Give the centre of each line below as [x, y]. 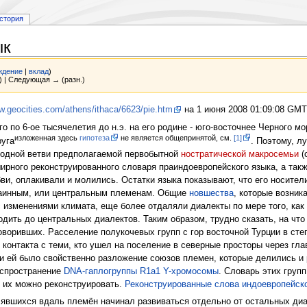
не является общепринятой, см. [176, 137]
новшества [211, 193]
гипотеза [94, 137]
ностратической [213, 154]
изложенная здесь [47, 137]
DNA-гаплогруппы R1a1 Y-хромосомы [141, 271]
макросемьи [273, 154]
